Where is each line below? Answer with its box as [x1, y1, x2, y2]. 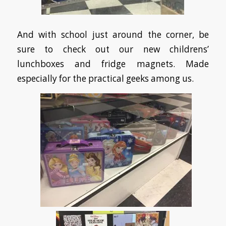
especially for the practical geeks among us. [17, 72, 194, 84]
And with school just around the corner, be [17, 28, 209, 40]
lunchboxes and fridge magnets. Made [17, 58, 209, 70]
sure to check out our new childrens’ [17, 43, 209, 55]
